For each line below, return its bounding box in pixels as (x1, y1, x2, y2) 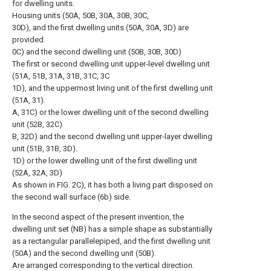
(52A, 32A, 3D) (12, 168, 62, 177)
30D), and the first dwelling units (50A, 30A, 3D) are (12, 23, 189, 32)
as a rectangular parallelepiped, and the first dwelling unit (12, 237, 211, 246)
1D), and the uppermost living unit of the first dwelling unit (12, 83, 213, 93)
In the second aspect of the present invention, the (12, 212, 184, 221)
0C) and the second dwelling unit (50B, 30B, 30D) (12, 47, 181, 56)
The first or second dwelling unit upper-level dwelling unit (12, 59, 210, 68)
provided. (12, 35, 45, 44)
